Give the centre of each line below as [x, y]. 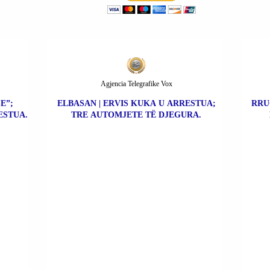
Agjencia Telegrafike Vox [136, 84]
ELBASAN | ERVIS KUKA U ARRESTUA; [136, 104]
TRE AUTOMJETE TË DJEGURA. [136, 115]
